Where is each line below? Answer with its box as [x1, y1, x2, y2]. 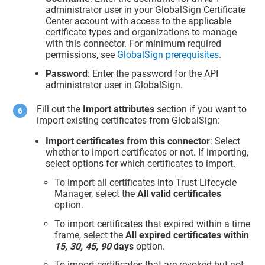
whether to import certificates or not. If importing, [46, 146, 249, 158]
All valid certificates [137, 188, 222, 199]
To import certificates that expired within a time [54, 218, 251, 230]
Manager [54, 188, 92, 199]
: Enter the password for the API [88, 67, 219, 79]
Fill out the [37, 103, 83, 115]
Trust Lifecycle [176, 176, 237, 188]
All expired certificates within [125, 229, 250, 241]
